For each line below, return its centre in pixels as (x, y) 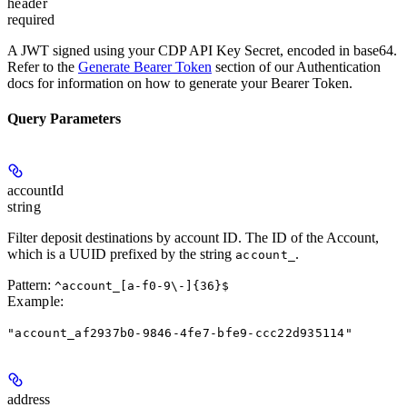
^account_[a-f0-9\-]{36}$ (142, 286)
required (31, 19)
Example (34, 302)
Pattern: (31, 285)
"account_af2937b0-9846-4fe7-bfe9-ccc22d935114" (180, 333)
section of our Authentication (296, 66)
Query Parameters (64, 118)
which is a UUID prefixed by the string (121, 254)
